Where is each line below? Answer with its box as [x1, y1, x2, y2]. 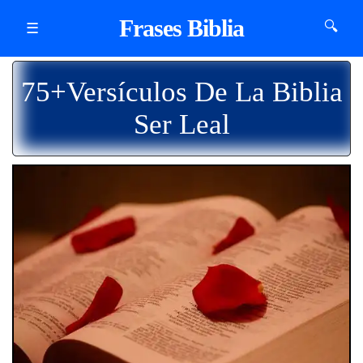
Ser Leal [133, 109, 230, 140]
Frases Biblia [119, 15, 244, 41]
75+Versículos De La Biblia [20, 76, 343, 108]
